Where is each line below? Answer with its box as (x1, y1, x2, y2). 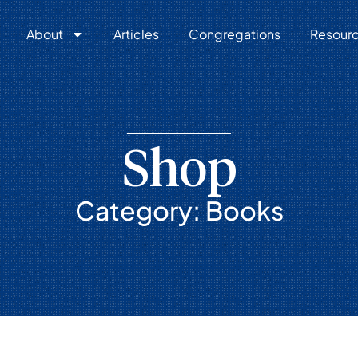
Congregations (189, 25, 280, 42)
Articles (113, 25, 159, 42)
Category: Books (74, 194, 284, 226)
